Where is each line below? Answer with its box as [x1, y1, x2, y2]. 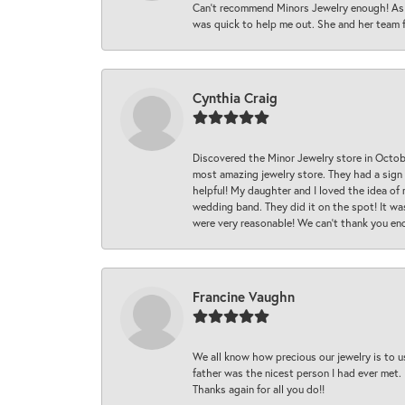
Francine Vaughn [193, 287, 295, 306]
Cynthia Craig [193, 89, 278, 108]
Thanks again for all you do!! [193, 381, 325, 397]
